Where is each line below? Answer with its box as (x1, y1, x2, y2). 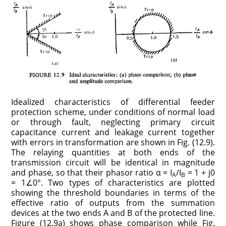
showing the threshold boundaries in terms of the (11, 187, 215, 198)
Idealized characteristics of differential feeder (11, 96, 215, 107)
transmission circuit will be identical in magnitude (11, 156, 215, 168)
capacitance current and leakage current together (11, 126, 215, 138)
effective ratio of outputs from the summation (11, 197, 215, 208)
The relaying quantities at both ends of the (11, 146, 215, 158)
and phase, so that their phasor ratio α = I (11, 166, 173, 178)
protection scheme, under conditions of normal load (11, 106, 215, 118)
